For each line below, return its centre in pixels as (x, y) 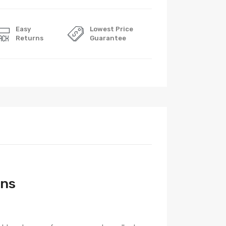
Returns (30, 38)
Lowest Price (111, 29)
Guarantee (108, 38)
